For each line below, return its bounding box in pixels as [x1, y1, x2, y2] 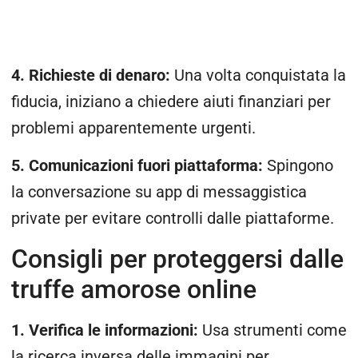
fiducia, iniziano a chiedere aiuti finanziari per [11, 92, 331, 111]
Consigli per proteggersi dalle [11, 243, 344, 274]
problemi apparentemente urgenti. [11, 118, 256, 137]
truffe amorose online [11, 273, 257, 304]
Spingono [263, 157, 333, 176]
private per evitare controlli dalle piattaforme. [11, 209, 334, 229]
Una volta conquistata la [174, 66, 346, 85]
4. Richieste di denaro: [11, 66, 174, 85]
